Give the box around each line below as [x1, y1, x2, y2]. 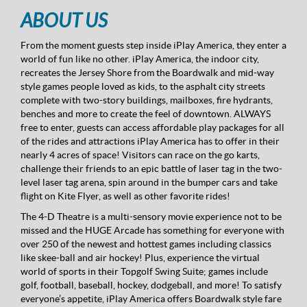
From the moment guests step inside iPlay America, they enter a [21, 40, 286, 51]
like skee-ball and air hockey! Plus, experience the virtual [21, 252, 260, 264]
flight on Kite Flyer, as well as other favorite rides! [21, 191, 230, 202]
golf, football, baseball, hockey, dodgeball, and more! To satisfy [21, 280, 282, 291]
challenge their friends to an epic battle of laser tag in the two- [21, 163, 282, 175]
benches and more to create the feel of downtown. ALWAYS [21, 108, 271, 120]
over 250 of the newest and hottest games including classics [21, 238, 271, 250]
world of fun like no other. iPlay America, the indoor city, [21, 53, 259, 65]
